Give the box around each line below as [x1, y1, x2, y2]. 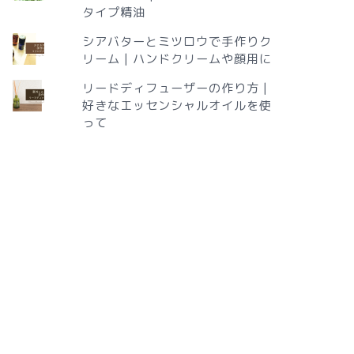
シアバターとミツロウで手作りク [81, 32, 272, 50]
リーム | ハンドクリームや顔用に [81, 50, 272, 67]
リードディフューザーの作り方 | [81, 79, 268, 96]
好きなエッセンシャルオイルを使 [81, 96, 272, 114]
